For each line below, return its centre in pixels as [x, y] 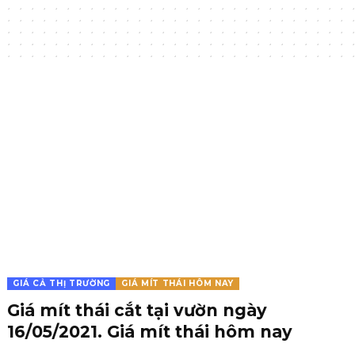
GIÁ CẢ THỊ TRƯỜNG [62, 283]
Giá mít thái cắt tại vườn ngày [137, 310]
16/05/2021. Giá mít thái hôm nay [150, 331]
